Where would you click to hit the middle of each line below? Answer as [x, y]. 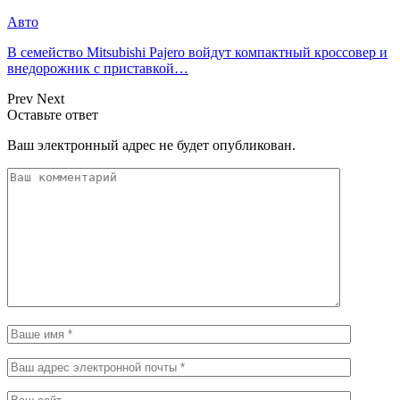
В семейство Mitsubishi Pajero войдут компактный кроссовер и [197, 52]
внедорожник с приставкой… [98, 68]
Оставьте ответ [53, 114]
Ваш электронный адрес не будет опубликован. [151, 145]
